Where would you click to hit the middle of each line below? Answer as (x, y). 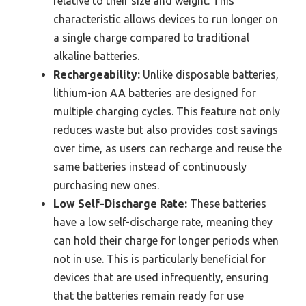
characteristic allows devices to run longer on (166, 19)
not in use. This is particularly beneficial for (159, 259)
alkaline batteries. (96, 56)
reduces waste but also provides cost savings (166, 130)
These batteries (227, 204)
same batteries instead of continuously (150, 167)
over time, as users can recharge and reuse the (168, 149)
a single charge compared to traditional (151, 38)
